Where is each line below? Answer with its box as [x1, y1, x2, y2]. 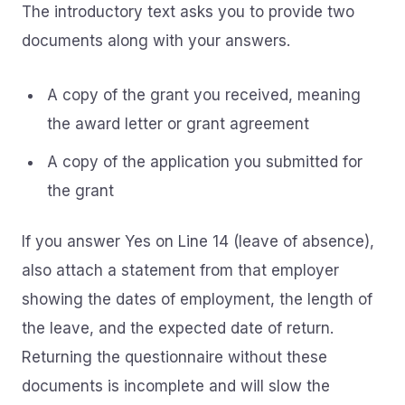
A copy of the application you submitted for [47, 153, 363, 171]
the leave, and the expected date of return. [22, 319, 334, 337]
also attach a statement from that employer [22, 261, 339, 279]
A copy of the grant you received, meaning [47, 86, 361, 104]
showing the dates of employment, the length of [22, 290, 372, 308]
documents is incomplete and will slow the [22, 377, 330, 395]
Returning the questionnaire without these [22, 348, 327, 366]
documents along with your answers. [22, 32, 290, 50]
